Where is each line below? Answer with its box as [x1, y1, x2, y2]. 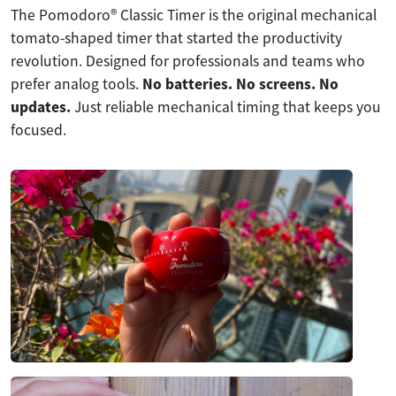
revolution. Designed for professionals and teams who [11, 51, 365, 72]
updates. [11, 97, 71, 118]
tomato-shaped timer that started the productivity [11, 28, 342, 49]
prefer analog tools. [11, 74, 142, 95]
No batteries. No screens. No [142, 74, 339, 95]
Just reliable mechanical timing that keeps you [71, 97, 381, 118]
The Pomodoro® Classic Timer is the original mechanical [11, 5, 377, 26]
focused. [11, 120, 66, 141]
